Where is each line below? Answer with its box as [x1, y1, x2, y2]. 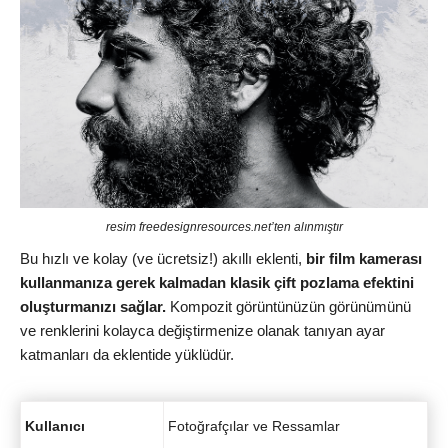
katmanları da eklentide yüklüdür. [20, 346, 234, 364]
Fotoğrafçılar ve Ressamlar [168, 417, 340, 434]
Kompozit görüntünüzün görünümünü [166, 298, 411, 316]
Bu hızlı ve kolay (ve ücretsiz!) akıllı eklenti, [20, 250, 306, 268]
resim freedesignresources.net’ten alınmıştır [105, 220, 343, 235]
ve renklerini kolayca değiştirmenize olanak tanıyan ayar [20, 322, 385, 340]
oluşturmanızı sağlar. [20, 298, 166, 316]
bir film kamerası [306, 250, 422, 268]
